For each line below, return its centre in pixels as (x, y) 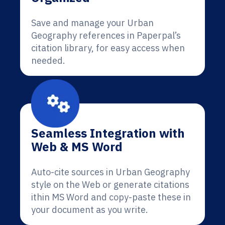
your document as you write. (90, 210)
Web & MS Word (77, 147)
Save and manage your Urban (92, 23)
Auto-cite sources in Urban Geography (110, 172)
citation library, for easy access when (108, 48)
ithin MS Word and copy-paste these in (111, 197)
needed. (48, 61)
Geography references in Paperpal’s (106, 35)
